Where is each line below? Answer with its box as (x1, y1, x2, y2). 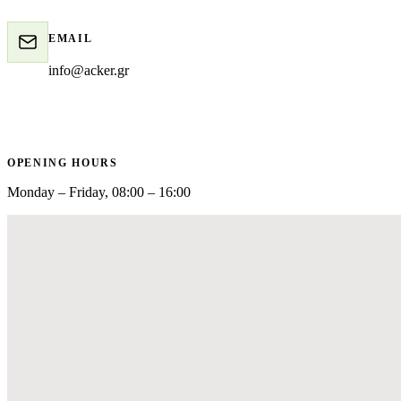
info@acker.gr (48, 62, 129, 78)
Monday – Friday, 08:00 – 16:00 (7, 183, 191, 200)
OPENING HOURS (7, 156, 118, 169)
